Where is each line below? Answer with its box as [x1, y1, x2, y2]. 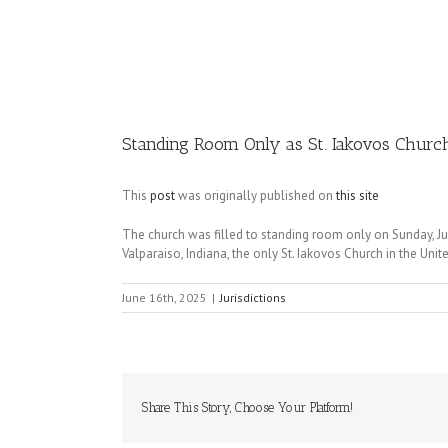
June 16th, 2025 [122, 290, 207, 305]
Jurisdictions [220, 290, 286, 305]
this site [336, 187, 379, 204]
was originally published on [175, 187, 336, 204]
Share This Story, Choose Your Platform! [142, 400, 353, 415]
